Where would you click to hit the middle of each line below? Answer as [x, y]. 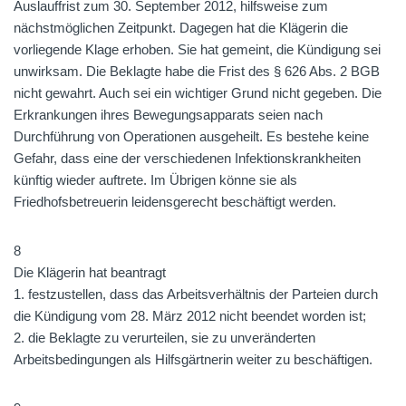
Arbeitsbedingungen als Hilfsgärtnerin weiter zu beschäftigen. [193, 359]
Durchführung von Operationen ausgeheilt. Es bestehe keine [191, 136]
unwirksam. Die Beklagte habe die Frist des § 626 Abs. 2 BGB [197, 71]
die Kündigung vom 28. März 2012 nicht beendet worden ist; [190, 316]
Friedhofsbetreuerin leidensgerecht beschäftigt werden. [175, 202]
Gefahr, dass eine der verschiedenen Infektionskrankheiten [187, 158]
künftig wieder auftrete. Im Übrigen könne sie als [155, 180]
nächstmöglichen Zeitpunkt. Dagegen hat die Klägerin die [181, 28]
